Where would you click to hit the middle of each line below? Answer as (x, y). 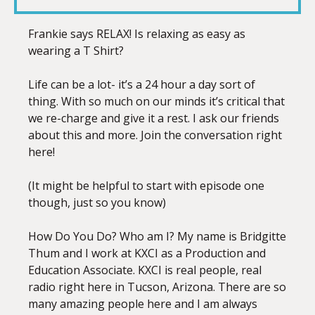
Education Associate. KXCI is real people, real (145, 270)
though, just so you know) (97, 202)
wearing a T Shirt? (76, 51)
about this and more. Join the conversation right (155, 135)
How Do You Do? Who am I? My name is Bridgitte (157, 236)
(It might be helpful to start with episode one (146, 186)
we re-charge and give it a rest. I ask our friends (154, 118)
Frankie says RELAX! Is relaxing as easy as (137, 34)
